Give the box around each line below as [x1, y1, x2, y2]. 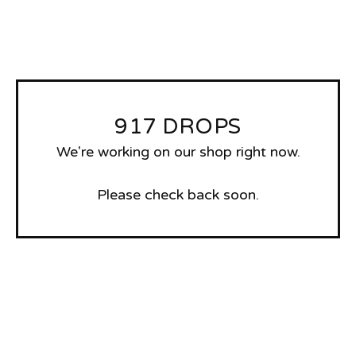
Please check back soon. [97, 186, 259, 203]
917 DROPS [114, 114, 242, 140]
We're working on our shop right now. [56, 143, 300, 161]
